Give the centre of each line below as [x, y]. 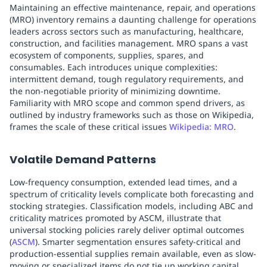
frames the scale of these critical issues [89, 127]
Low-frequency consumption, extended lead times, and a [123, 182]
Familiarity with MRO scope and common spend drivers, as [127, 103]
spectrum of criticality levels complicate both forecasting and [132, 194]
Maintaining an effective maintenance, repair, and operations [133, 7]
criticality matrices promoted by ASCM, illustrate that [115, 218]
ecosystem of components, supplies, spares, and [107, 55]
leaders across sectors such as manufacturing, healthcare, [127, 31]
